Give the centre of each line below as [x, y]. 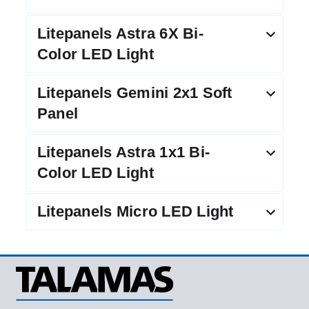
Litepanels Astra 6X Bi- [120, 34]
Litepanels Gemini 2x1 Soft [134, 93]
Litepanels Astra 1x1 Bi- [123, 152]
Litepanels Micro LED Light [135, 212]
